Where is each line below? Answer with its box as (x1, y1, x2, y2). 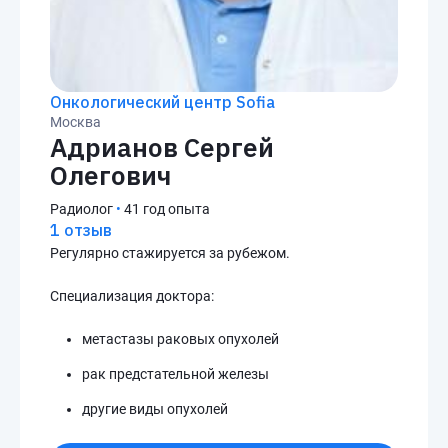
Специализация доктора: (50, 288, 214, 304)
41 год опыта (124, 201, 210, 217)
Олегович (50, 158, 171, 192)
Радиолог (50, 201, 113, 217)
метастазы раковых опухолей (82, 331, 279, 347)
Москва (50, 114, 101, 130)
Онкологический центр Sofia (50, 92, 275, 112)
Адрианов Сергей (50, 130, 274, 164)
